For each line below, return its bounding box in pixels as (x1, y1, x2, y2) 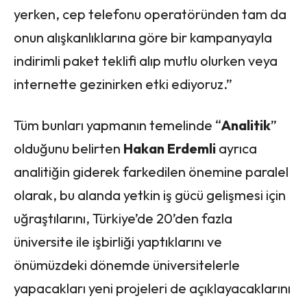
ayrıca (216, 139, 257, 157)
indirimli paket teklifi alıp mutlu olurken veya (14, 51, 278, 69)
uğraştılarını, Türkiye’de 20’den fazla (14, 209, 232, 227)
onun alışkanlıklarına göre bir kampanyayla (14, 28, 272, 46)
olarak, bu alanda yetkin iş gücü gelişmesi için (14, 186, 286, 204)
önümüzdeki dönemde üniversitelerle (14, 256, 240, 273)
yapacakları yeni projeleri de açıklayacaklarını (14, 279, 291, 297)
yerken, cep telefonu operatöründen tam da (14, 5, 286, 23)
